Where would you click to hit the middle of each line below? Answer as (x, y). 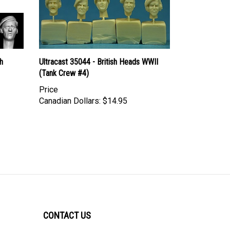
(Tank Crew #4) (64, 64)
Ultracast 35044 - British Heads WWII (99, 52)
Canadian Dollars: (70, 91)
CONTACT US (67, 206)
